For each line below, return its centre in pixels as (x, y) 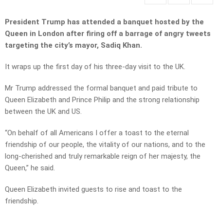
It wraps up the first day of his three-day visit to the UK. (95, 67)
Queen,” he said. (30, 168)
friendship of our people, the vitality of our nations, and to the (105, 145)
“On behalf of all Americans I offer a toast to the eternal (97, 133)
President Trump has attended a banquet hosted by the (104, 22)
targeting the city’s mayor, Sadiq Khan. (73, 45)
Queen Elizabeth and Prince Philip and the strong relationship (102, 100)
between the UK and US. (43, 112)
